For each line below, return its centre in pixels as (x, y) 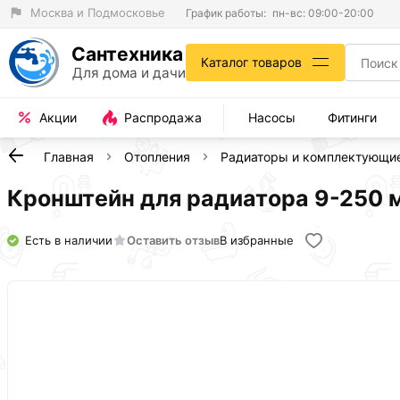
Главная (69, 157)
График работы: (226, 12)
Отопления (157, 157)
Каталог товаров (251, 62)
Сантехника (127, 54)
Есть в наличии (69, 240)
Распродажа (163, 118)
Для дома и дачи (129, 73)
